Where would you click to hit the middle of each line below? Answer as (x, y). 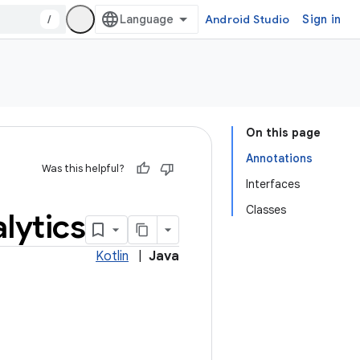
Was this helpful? (83, 168)
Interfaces (273, 184)
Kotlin (112, 256)
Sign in (321, 19)
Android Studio (247, 19)
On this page (283, 133)
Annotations (279, 158)
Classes (266, 210)
